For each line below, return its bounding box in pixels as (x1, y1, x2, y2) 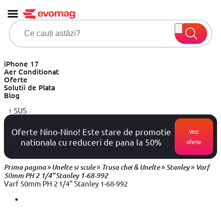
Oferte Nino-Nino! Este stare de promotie (11, 126, 171, 137)
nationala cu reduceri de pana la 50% (20, 137, 162, 147)
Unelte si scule (52, 163, 95, 172)
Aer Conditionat (4, 67, 59, 76)
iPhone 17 (4, 59, 39, 69)
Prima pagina (4, 163, 46, 172)
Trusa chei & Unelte (101, 163, 160, 172)
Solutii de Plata (4, 82, 56, 92)
